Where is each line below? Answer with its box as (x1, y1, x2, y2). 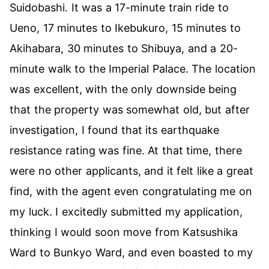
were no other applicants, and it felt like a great (10, 165, 253, 177)
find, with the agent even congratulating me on (10, 185, 252, 198)
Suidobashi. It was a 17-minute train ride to (10, 1, 229, 14)
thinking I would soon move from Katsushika (10, 226, 238, 238)
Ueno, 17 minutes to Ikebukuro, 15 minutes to (10, 22, 241, 34)
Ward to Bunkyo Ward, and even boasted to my (10, 246, 253, 259)
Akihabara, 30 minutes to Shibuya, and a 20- (10, 42, 238, 55)
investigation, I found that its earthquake (10, 124, 219, 136)
